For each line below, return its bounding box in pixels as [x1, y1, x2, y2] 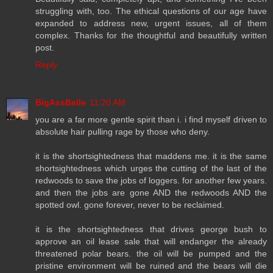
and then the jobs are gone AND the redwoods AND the [35, 187, 267, 197]
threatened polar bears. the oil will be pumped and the [35, 248, 267, 258]
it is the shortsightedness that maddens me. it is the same [35, 151, 267, 161]
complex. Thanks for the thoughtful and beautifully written [35, 30, 267, 40]
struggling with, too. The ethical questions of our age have [35, 6, 267, 16]
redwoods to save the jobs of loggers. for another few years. [35, 175, 267, 185]
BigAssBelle [35, 97, 86, 107]
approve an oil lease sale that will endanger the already [35, 236, 267, 246]
